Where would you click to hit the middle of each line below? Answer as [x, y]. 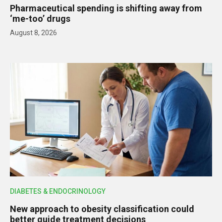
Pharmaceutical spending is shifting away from [106, 8]
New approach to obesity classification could [102, 209]
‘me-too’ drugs [40, 18]
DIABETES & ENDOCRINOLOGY [58, 192]
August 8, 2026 [33, 32]
